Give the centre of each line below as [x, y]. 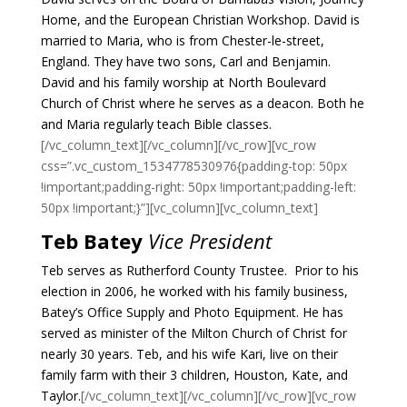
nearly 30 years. [86, 354]
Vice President [209, 241]
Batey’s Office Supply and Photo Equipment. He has [192, 312]
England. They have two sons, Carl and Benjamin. [185, 61]
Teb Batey [94, 241]
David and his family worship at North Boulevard [183, 82]
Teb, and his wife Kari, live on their [237, 354]
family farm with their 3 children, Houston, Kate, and [194, 375]
